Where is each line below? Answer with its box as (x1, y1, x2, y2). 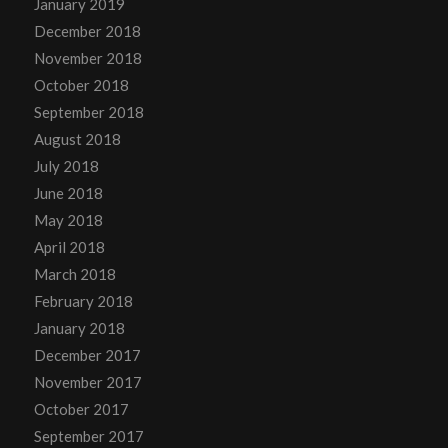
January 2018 (33, 318, 125, 337)
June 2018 (33, 183, 103, 202)
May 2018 (33, 210, 103, 229)
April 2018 (33, 237, 105, 256)
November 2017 (33, 372, 142, 391)
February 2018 (33, 291, 133, 310)
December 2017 (33, 345, 141, 364)
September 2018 (33, 102, 144, 121)
